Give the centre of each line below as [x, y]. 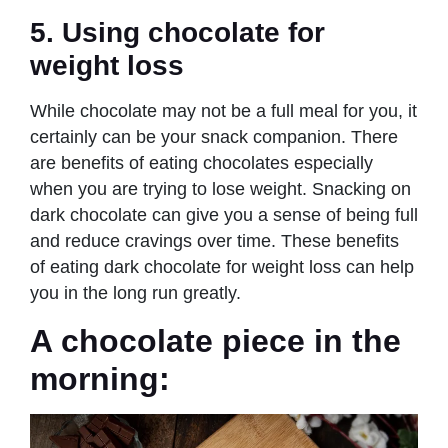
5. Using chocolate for [177, 32]
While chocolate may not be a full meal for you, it [223, 110]
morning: [100, 378]
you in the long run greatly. [138, 292]
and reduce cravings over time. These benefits [214, 240]
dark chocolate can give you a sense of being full [224, 214]
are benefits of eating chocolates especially [201, 162]
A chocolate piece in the [215, 340]
